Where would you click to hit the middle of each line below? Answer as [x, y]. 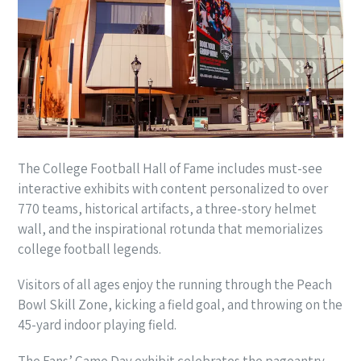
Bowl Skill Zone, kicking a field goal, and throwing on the [180, 305]
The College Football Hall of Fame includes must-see [170, 168]
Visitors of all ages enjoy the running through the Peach [175, 285]
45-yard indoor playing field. [97, 325]
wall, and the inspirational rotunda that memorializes [170, 228]
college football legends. [89, 249]
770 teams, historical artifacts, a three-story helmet [167, 208]
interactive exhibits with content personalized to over [173, 188]
